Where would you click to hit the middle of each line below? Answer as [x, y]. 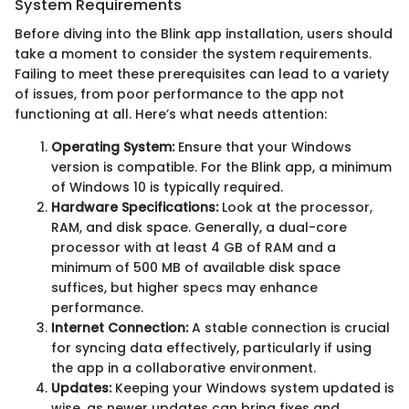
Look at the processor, [295, 207]
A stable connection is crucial [289, 327]
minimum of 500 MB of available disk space [196, 267]
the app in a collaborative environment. [184, 367]
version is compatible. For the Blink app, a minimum [221, 167]
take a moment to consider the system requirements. [193, 53]
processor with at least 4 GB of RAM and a [194, 247]
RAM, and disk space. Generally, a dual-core [199, 227]
